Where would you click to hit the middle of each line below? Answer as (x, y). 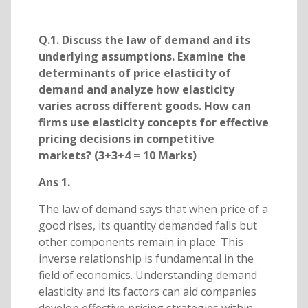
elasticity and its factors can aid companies (147, 291)
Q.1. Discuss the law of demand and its (144, 40)
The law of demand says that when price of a (153, 209)
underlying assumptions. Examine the (142, 56)
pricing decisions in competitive (126, 139)
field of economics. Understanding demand (147, 275)
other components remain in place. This (141, 242)
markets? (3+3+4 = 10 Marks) (117, 155)
